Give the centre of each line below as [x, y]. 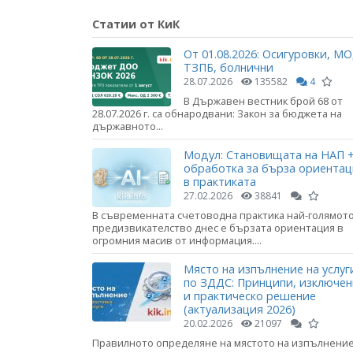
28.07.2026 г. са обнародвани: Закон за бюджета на [217, 113]
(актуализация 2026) [240, 309]
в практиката [220, 181]
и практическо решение [250, 295]
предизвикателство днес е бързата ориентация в [218, 227]
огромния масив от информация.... [177, 240]
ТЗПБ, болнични [229, 67]
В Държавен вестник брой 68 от [263, 100]
